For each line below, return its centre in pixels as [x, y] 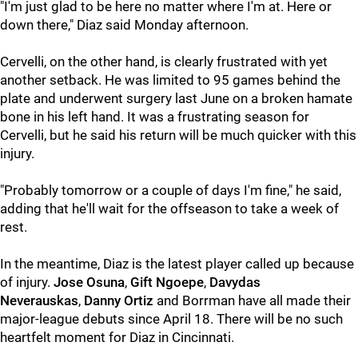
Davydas [233, 282]
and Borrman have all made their [254, 300]
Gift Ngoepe [165, 282]
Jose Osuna [89, 282]
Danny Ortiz [119, 300]
